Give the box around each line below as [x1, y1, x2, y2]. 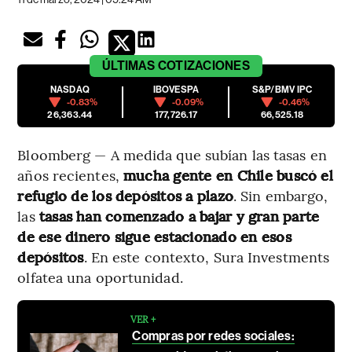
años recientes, [17, 165, 123, 185]
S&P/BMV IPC [251, 84, 313, 96]
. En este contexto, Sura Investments [83, 247, 330, 267]
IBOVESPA [152, 84, 200, 96]
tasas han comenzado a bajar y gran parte [38, 206, 320, 226]
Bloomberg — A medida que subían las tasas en [17, 145, 327, 165]
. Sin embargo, [233, 185, 328, 206]
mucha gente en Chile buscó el [123, 165, 333, 185]
